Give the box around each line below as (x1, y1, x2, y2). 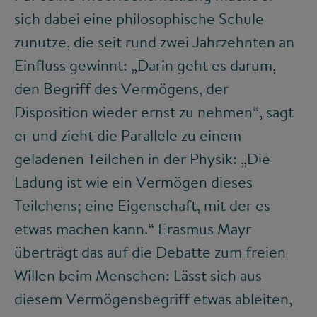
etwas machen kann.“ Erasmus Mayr (14, 218, 251, 240)
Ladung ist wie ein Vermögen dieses (14, 171, 253, 193)
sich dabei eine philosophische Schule (14, 8, 264, 30)
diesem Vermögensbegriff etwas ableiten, (14, 288, 292, 310)
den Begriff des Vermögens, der (14, 78, 229, 100)
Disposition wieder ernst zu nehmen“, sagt (14, 101, 294, 123)
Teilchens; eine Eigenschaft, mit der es (14, 195, 270, 217)
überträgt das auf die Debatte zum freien (14, 241, 286, 263)
